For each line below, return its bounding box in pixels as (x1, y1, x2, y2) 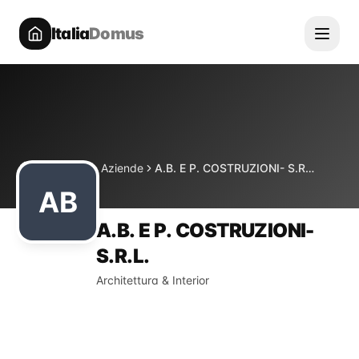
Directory (42, 161, 90, 175)
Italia (51, 24, 90, 43)
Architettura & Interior (96, 273, 209, 287)
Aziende (101, 161, 143, 175)
